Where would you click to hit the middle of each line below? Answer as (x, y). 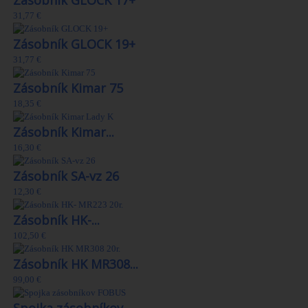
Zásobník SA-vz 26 (66, 176)
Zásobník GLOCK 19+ (74, 44)
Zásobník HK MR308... (76, 264)
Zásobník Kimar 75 (68, 88)
